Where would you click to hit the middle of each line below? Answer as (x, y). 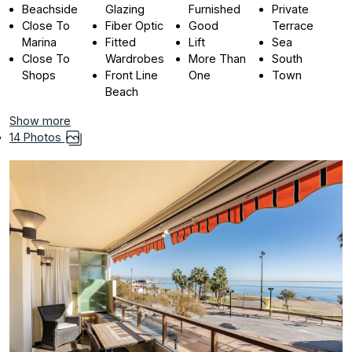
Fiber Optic (135, 26)
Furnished (215, 9)
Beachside (50, 9)
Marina (39, 42)
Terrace (293, 26)
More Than (218, 59)
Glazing (125, 9)
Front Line (132, 75)
